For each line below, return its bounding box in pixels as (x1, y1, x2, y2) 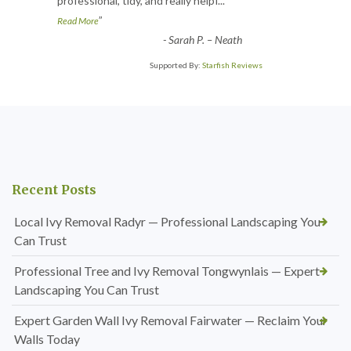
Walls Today (14, 331, 80, 347)
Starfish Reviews (202, 60, 262, 71)
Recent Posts (12, 182, 96, 198)
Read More (57, 15, 99, 27)
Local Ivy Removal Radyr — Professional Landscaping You (14, 214, 320, 230)
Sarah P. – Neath (168, 33, 242, 47)
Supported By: (150, 60, 202, 71)
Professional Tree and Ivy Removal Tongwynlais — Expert (14, 263, 320, 279)
